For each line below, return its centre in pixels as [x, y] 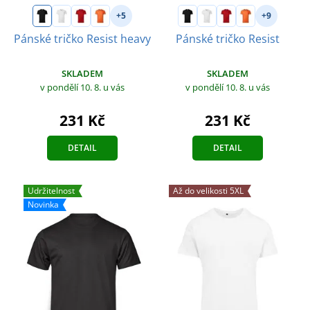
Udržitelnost [51, 190]
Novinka [43, 204]
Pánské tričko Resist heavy [82, 38]
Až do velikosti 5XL [208, 190]
